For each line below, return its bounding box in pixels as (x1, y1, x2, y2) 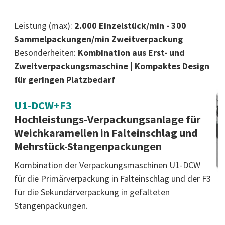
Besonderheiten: (14, 46, 78, 58)
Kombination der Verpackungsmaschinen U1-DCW (14, 159, 200, 171)
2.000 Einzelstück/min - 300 (74, 19, 186, 31)
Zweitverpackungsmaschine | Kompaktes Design (14, 60, 209, 72)
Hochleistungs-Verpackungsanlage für (14, 111, 200, 126)
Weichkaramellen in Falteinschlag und (14, 125, 198, 140)
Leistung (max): (14, 19, 74, 31)
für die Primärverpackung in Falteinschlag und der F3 (14, 172, 211, 184)
